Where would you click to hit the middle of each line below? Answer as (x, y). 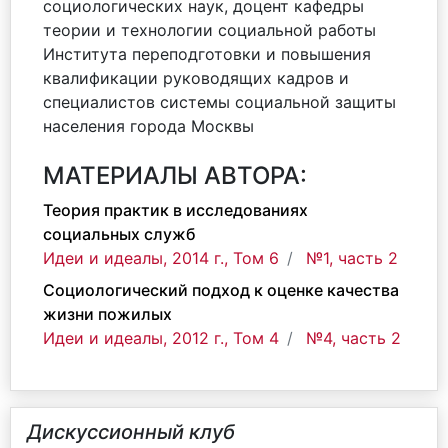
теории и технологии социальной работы (209, 30)
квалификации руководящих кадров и (196, 78)
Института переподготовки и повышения (207, 54)
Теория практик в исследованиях (175, 210)
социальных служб (119, 234)
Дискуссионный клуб (131, 432)
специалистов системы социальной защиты (219, 102)
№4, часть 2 (353, 338)
